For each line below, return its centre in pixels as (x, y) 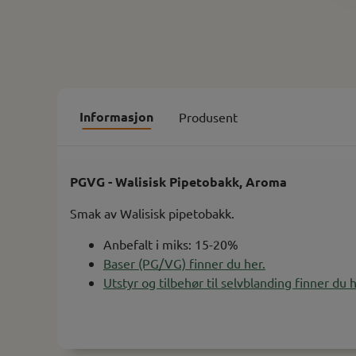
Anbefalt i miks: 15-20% (171, 244)
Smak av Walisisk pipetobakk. (152, 213)
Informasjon (116, 116)
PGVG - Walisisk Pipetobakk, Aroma (178, 181)
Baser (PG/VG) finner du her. (184, 263)
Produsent (208, 116)
